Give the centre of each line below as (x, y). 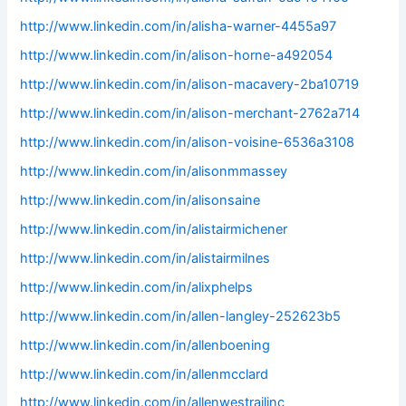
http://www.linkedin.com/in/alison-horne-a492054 (177, 56)
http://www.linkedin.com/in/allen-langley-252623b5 (181, 316)
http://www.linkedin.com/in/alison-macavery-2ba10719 (190, 85)
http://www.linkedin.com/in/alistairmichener (154, 229)
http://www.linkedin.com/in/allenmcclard (145, 374)
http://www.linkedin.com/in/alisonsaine (140, 200)
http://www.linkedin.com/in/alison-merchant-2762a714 (190, 114)
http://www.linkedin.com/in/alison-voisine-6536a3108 (188, 143)
